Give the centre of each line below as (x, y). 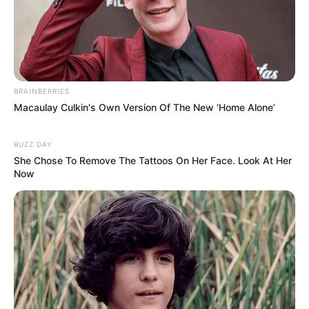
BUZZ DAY (33, 144)
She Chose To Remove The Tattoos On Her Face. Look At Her (153, 160)
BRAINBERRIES (42, 91)
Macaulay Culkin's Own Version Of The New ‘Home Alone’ (144, 107)
